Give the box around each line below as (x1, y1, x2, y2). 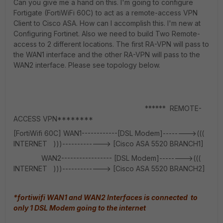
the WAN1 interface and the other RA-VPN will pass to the (13, 50, 200, 59)
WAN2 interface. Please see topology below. (13, 61, 160, 69)
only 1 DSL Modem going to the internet (13, 204, 152, 212)
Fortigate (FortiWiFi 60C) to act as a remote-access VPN (13, 8, 198, 17)
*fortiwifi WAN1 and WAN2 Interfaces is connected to (13, 193, 198, 202)
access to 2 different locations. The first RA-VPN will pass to (13, 40, 209, 48)
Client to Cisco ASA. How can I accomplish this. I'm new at (13, 19, 201, 27)
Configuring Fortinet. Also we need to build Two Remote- (13, 29, 200, 38)
